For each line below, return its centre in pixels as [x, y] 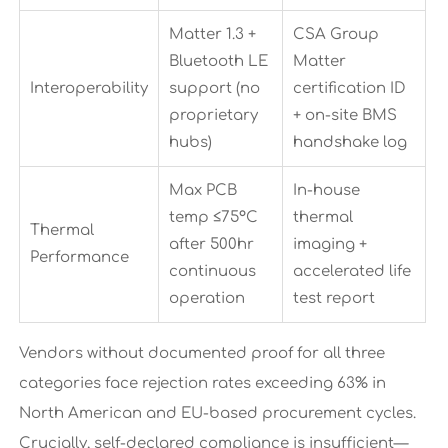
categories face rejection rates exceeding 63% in [202, 384]
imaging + [329, 245]
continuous [212, 272]
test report [333, 299]
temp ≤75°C [213, 218]
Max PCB [202, 191]
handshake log [349, 143]
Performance [79, 258]
